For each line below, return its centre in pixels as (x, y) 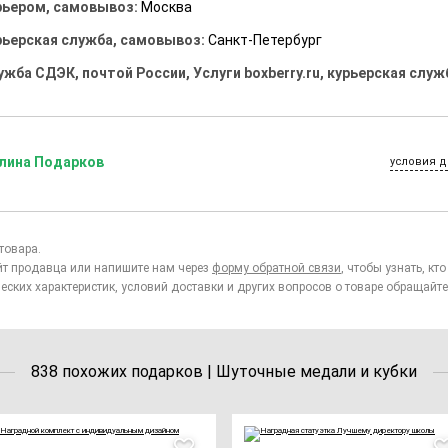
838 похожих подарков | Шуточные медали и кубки (224, 372)
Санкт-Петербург (265, 40)
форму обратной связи (276, 268)
